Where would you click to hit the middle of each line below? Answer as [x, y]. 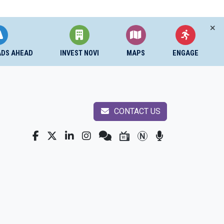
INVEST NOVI [79, 53]
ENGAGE [186, 53]
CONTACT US [136, 111]
